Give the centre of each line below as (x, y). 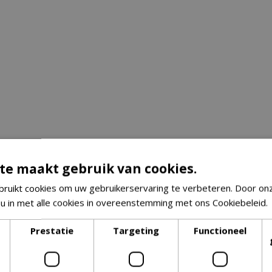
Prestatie (52, 230)
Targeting (136, 230)
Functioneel (220, 230)
